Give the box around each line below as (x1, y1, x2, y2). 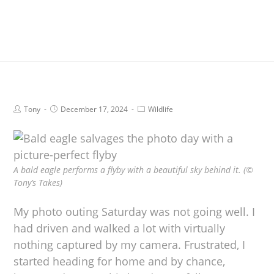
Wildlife (148, 103, 174, 114)
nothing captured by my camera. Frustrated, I (13, 237, 246, 252)
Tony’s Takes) (13, 176, 63, 188)
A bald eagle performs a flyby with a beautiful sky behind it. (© (13, 163, 254, 176)
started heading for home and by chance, (13, 253, 226, 268)
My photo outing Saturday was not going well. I (13, 204, 256, 219)
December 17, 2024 (61, 103, 128, 114)
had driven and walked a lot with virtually (13, 220, 226, 235)
